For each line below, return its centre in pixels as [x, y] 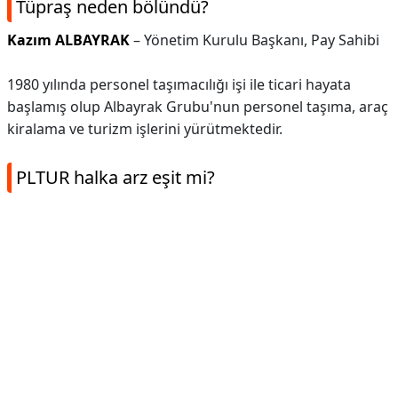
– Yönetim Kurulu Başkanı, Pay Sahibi [255, 40]
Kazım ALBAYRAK [68, 40]
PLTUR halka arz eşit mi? [115, 177]
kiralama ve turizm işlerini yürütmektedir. [145, 129]
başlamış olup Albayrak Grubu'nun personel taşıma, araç [198, 107]
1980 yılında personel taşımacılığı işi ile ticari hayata [179, 84]
